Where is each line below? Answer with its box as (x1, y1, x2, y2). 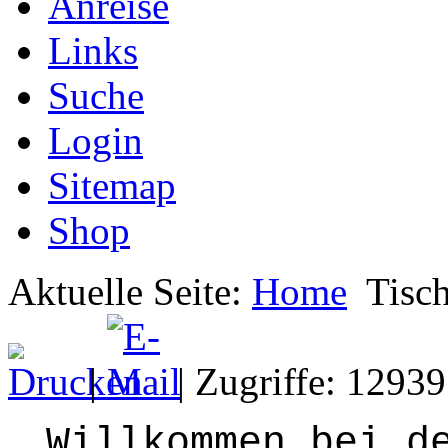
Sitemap (48, 164, 176, 207)
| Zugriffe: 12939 (167, 360, 446, 403)
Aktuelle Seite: (8, 270, 252, 313)
